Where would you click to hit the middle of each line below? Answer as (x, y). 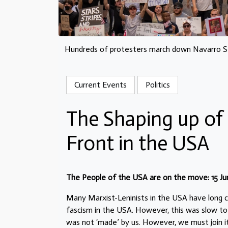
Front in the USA (138, 143)
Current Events (101, 85)
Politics (158, 85)
